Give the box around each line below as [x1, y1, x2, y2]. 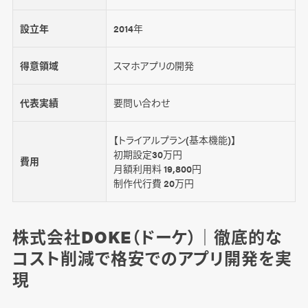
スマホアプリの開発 [113, 58, 194, 73]
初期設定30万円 [113, 147, 182, 162]
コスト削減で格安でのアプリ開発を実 [12, 246, 293, 270]
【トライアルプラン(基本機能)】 [113, 133, 236, 147]
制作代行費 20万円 [113, 176, 194, 190]
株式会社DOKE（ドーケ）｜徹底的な [12, 225, 283, 249]
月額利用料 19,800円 [113, 162, 201, 176]
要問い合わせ [113, 96, 170, 110]
